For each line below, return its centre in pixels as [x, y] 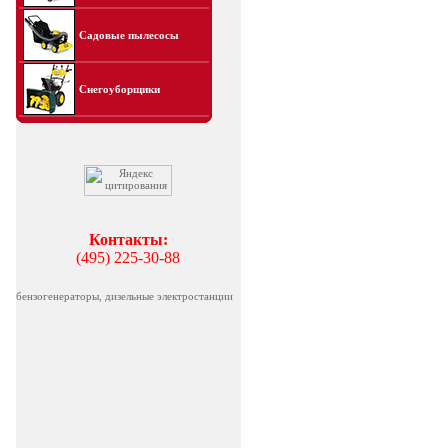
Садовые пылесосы [128, 35]
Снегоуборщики [119, 89]
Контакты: [128, 239]
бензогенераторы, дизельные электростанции [124, 296]
